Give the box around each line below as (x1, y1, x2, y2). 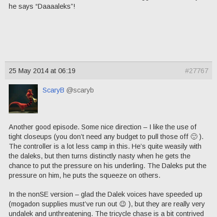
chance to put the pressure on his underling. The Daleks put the (9, 161, 206, 170)
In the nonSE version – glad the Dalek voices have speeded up (9, 190, 202, 198)
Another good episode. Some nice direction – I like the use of (9, 123, 197, 131)
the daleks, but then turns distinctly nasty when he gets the (9, 152, 190, 160)
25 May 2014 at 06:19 (9, 66, 76, 75)
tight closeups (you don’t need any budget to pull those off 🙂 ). (9, 132, 203, 140)
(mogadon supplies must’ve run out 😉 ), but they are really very (9, 200, 205, 208)
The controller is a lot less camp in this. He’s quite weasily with (9, 142, 201, 150)
